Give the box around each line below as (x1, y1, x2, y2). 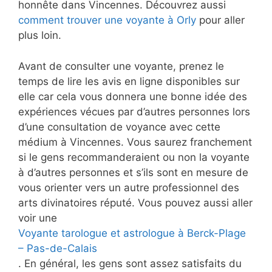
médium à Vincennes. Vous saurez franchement (18, 135, 252, 148)
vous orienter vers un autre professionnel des (18, 181, 239, 194)
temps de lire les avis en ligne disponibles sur (18, 75, 240, 87)
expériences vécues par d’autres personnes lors (18, 105, 250, 118)
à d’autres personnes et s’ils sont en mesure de (18, 166, 248, 178)
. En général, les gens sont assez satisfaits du (18, 257, 242, 270)
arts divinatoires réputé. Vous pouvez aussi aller (18, 196, 253, 209)
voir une (18, 211, 57, 224)
